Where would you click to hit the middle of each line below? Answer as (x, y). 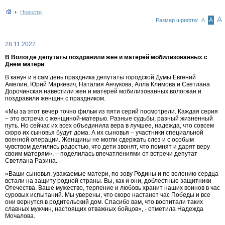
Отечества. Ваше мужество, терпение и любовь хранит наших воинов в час (113, 188)
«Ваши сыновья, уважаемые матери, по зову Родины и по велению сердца (112, 174)
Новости (31, 12)
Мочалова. (20, 216)
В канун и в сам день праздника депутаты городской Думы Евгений (100, 77)
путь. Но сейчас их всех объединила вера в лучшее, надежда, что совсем (109, 126)
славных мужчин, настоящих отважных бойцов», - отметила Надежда (104, 209)
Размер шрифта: (178, 20)
